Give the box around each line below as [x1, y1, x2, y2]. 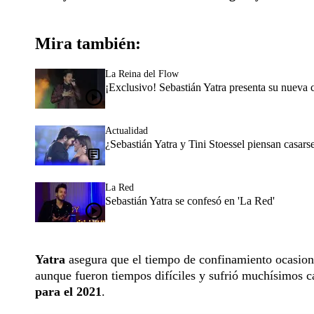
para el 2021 [35, 285, 102, 299]
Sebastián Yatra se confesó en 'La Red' [105, 195, 275, 207]
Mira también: [35, 34, 141, 53]
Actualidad [105, 125, 148, 137]
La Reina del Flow [105, 69, 179, 80]
